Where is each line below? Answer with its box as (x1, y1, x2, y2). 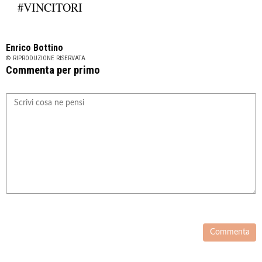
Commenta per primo (6, 63, 100, 77)
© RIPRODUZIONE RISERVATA (6, 54, 85, 62)
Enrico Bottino (6, 42, 63, 53)
